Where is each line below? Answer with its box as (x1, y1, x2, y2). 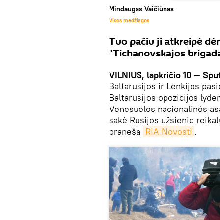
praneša (109, 125, 143, 137)
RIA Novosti (145, 125, 192, 137)
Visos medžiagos (109, 16, 149, 24)
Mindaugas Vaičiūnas (109, 4, 174, 13)
